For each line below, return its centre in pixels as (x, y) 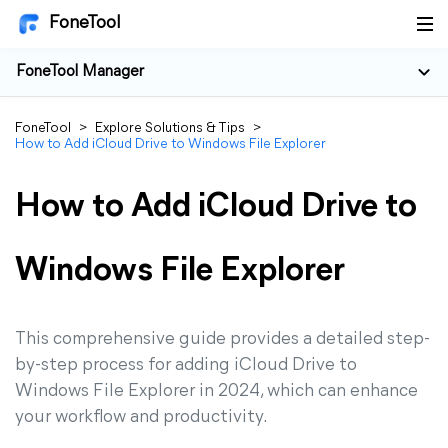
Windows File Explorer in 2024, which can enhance (216, 391)
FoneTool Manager (80, 72)
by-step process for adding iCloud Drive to (186, 365)
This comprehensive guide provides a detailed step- (222, 339)
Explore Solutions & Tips (170, 128)
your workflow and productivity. (141, 417)
